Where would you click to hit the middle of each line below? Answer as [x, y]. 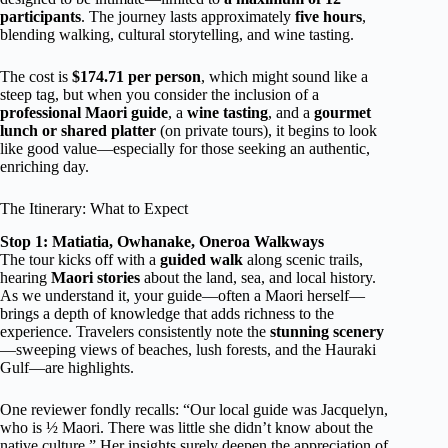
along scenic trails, [303, 260]
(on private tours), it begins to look [266, 131]
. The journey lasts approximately [188, 17]
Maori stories [95, 278]
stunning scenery [327, 332]
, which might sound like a [284, 77]
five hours [328, 17]
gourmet [342, 113]
